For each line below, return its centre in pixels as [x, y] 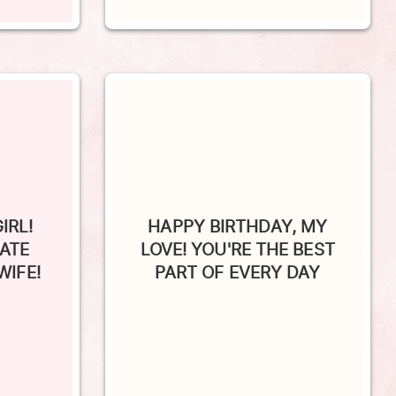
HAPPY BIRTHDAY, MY [238, 202]
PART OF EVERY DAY [237, 248]
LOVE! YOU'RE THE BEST [237, 225]
